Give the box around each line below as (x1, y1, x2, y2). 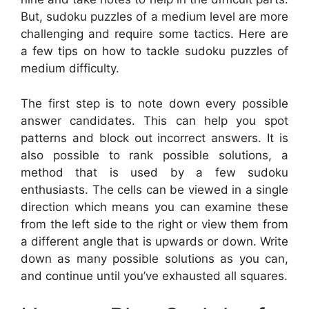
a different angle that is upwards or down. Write (21, 234, 288, 248)
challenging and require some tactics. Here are (21, 27, 288, 41)
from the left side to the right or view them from (21, 217, 288, 231)
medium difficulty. (21, 61, 119, 76)
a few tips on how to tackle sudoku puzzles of (21, 44, 288, 59)
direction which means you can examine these (21, 199, 288, 214)
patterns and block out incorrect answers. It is (21, 130, 288, 145)
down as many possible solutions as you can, (21, 251, 288, 266)
